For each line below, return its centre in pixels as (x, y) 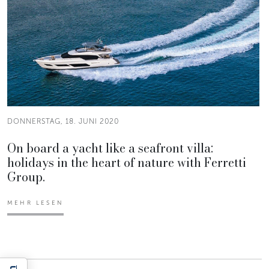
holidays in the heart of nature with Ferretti (127, 163)
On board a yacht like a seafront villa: (110, 148)
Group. (26, 177)
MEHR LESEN (35, 203)
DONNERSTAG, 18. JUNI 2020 (63, 122)
